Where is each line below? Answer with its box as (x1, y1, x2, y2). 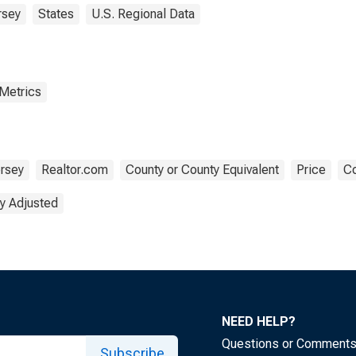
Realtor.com (41, 162, 108, 177)
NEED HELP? (222, 314, 296, 329)
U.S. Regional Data (91, 6, 195, 21)
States (38, 6, 74, 21)
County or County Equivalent (126, 162, 279, 177)
